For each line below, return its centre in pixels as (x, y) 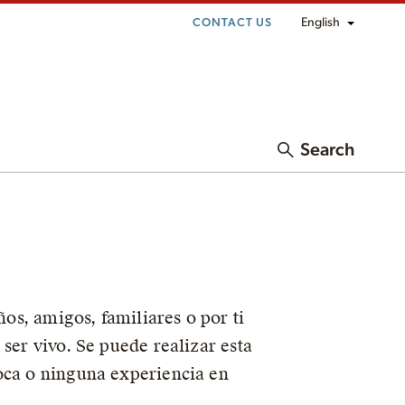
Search (327, 151)
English (320, 23)
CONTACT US (232, 23)
